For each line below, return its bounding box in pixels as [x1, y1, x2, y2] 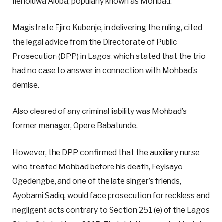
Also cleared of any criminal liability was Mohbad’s [12, 107, 187, 116]
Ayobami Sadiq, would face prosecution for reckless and [12, 190, 210, 200]
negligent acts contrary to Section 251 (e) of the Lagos [12, 205, 210, 215]
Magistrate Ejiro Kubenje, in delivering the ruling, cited [12, 23, 202, 33]
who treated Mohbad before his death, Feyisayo [12, 162, 183, 171]
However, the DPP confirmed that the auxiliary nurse [12, 147, 200, 157]
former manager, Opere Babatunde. [12, 121, 139, 131]
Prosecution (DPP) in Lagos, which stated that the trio [12, 52, 206, 61]
